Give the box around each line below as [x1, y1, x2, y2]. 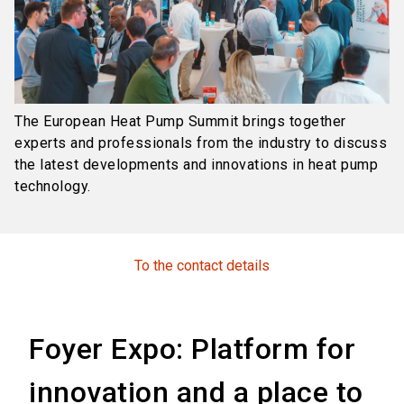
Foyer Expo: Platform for [29, 332, 355, 367]
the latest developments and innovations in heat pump [14, 156, 378, 174]
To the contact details [134, 257, 270, 275]
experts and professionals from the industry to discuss [14, 134, 387, 152]
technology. [14, 178, 91, 196]
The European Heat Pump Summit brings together [14, 113, 346, 131]
